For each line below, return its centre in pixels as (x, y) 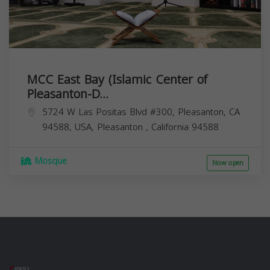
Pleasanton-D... (68, 94)
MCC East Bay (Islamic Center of (117, 79)
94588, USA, (70, 127)
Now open (228, 163)
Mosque (49, 161)
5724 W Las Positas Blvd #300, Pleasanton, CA (141, 112)
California (171, 127)
